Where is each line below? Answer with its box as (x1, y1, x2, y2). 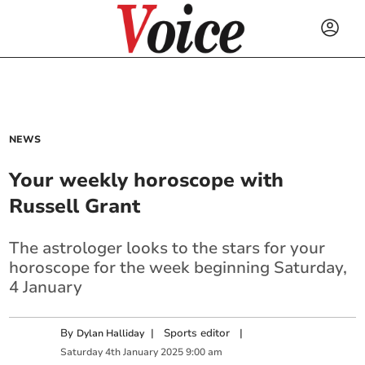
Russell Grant (9, 193, 141, 219)
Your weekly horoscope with (9, 167, 284, 193)
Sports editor (164, 326, 231, 341)
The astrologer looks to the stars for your (9, 237, 326, 259)
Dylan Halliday (77, 327, 145, 340)
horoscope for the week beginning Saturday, (9, 257, 348, 279)
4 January (9, 276, 83, 298)
